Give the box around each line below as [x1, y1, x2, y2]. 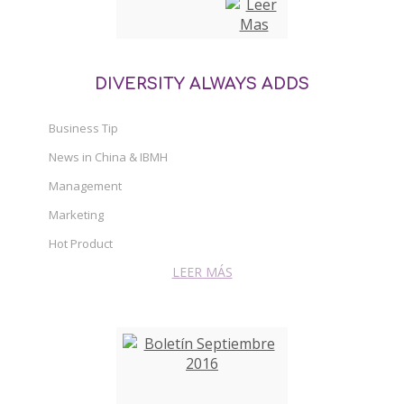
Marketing [49, 206, 104, 223]
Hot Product [49, 234, 113, 252]
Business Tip [49, 119, 118, 136]
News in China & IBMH [49, 148, 168, 165]
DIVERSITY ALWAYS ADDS [95, 74, 309, 93]
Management [49, 177, 122, 194]
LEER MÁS [171, 262, 233, 280]
